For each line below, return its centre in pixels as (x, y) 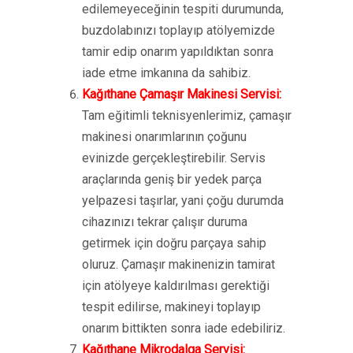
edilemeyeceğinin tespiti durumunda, (183, 9)
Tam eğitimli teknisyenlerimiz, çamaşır (187, 115)
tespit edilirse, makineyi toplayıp (171, 307)
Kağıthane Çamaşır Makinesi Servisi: (182, 94)
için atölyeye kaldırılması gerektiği (176, 286)
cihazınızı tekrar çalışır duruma (165, 222)
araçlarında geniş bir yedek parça (172, 179)
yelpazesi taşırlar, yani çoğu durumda (183, 201)
